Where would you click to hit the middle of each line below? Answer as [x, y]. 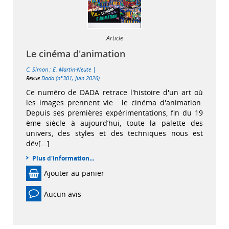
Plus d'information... [63, 158]
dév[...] [38, 143]
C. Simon [37, 69]
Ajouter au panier [74, 173]
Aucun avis [63, 194]
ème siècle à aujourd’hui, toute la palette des [114, 123]
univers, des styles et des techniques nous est [114, 133]
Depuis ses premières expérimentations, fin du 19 [114, 113]
